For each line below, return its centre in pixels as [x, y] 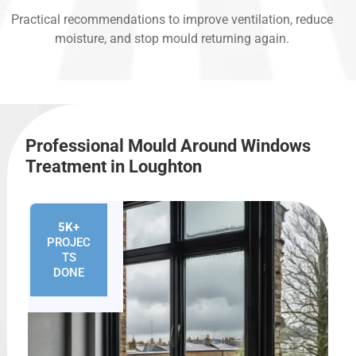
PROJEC [69, 242]
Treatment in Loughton [114, 167]
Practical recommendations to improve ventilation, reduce [172, 20]
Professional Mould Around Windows [168, 146]
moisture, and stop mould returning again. [172, 39]
